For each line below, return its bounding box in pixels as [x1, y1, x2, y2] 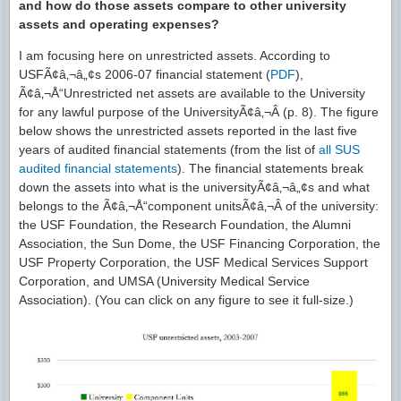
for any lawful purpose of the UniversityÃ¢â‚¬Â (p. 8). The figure [19, 105, 379, 119]
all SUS [319, 142, 360, 157]
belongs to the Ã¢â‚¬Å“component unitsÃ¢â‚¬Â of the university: [19, 199, 379, 213]
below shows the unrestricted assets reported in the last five [19, 124, 357, 138]
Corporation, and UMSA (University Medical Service [19, 274, 310, 288]
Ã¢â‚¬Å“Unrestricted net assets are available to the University [19, 86, 365, 100]
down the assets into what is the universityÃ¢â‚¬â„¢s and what [19, 180, 370, 194]
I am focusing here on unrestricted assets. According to [19, 48, 330, 63]
